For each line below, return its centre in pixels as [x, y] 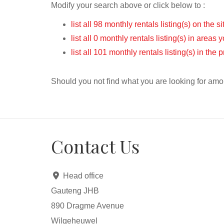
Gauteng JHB [75, 191]
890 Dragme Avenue [87, 206]
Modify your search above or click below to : [128, 5]
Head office [83, 176]
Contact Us [95, 146]
